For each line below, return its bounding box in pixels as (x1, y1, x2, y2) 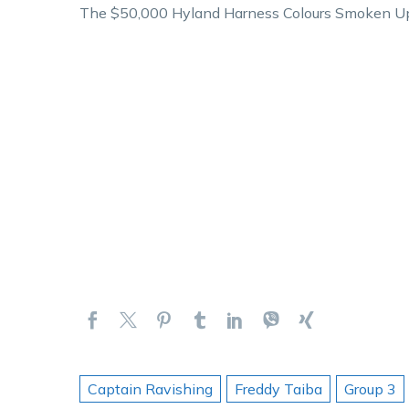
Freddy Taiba (235, 380, 322, 399)
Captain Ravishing (88, 380, 213, 399)
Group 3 (344, 380, 396, 399)
